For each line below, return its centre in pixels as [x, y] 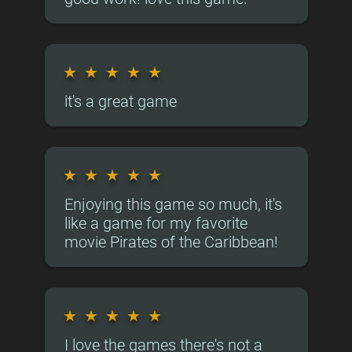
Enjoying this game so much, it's [173, 204]
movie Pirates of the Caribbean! [171, 242]
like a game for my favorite [156, 223]
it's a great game [120, 101]
